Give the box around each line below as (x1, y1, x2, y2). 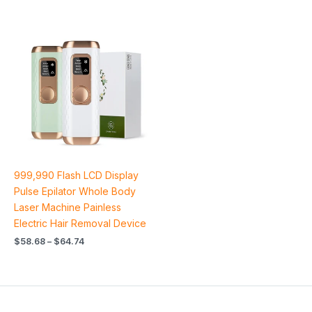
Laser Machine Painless (14, 201, 121, 213)
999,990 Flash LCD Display (14, 169, 139, 181)
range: (84, 34, 112, 45)
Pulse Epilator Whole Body (14, 185, 136, 197)
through (84, 56, 118, 68)
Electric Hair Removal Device (14, 217, 146, 229)
